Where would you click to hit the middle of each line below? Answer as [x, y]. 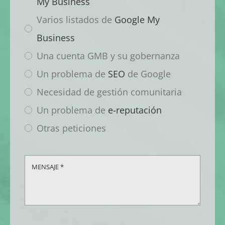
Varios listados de [75, 20]
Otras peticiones [71, 128]
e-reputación [135, 110]
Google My [137, 20]
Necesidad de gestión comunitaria [109, 92]
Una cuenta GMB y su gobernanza [108, 56]
